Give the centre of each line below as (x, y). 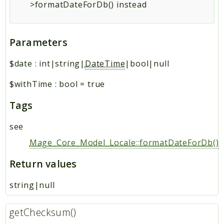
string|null (32, 185)
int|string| (62, 63)
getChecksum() (42, 212)
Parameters (38, 42)
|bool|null (147, 63)
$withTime (31, 84)
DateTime (105, 63)
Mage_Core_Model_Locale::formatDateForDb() (124, 142)
